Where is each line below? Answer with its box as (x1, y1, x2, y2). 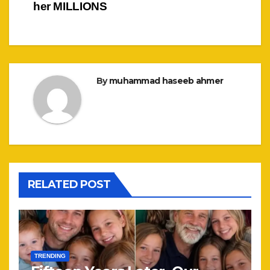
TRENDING (34, 252, 66, 259)
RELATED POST (28, 177, 111, 191)
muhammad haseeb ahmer (108, 75, 224, 86)
